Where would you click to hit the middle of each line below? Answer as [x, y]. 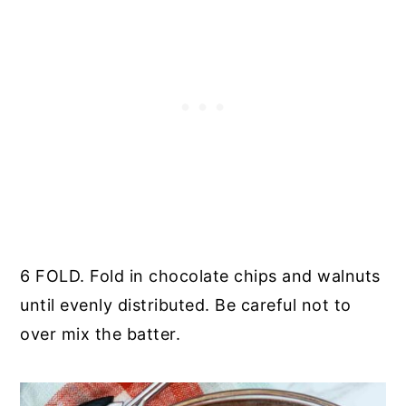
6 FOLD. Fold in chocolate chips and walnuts [200, 275]
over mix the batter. [101, 333]
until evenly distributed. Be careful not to [186, 304]
